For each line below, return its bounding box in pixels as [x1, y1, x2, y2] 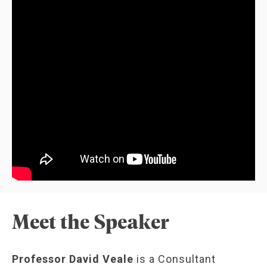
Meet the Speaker [12, 207, 169, 236]
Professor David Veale [12, 253, 133, 266]
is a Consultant [133, 253, 216, 266]
